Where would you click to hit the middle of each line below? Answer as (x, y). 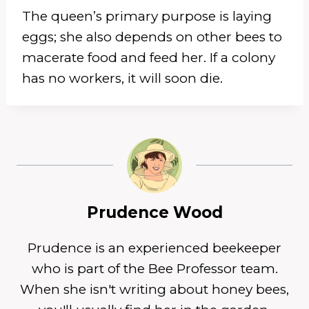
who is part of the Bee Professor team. (154, 268)
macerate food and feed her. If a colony (149, 57)
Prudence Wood (154, 212)
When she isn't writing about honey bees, (154, 289)
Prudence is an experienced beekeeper (154, 248)
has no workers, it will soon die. (122, 78)
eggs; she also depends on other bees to (152, 37)
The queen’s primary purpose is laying (147, 16)
